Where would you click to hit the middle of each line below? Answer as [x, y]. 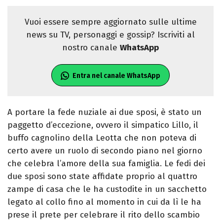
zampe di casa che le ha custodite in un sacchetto [107, 189]
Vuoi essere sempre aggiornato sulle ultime [110, 22]
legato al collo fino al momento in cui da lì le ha [104, 202]
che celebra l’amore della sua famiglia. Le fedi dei [106, 164]
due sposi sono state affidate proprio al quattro [102, 177]
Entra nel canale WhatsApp [116, 76]
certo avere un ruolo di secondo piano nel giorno [105, 151]
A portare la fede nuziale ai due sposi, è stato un [105, 112]
